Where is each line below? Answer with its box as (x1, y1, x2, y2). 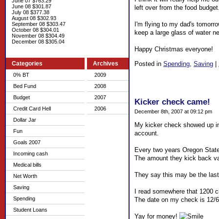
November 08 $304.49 (12, 33, 65, 39)
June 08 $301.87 (12, 3, 51, 9)
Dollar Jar (13, 117, 36, 123)
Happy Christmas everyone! (134, 45, 213, 53)
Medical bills (13, 162, 42, 168)
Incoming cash (13, 151, 48, 156)
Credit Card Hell (13, 106, 51, 111)
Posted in (134, 60, 163, 67)
